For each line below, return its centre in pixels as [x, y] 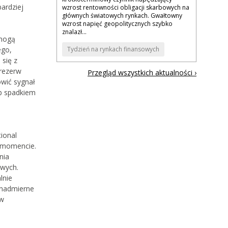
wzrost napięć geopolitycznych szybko [117, 24]
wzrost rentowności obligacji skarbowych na [126, 8]
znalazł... [74, 32]
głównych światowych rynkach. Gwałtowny [122, 16]
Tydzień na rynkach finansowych [113, 49]
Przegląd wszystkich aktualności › [142, 73]
